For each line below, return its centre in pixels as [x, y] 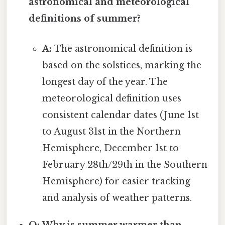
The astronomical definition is [122, 48]
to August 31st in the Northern [111, 131]
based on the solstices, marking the [122, 65]
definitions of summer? [85, 19]
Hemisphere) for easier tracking [116, 181]
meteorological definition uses [111, 98]
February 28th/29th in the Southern [125, 164]
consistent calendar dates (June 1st [120, 115]
